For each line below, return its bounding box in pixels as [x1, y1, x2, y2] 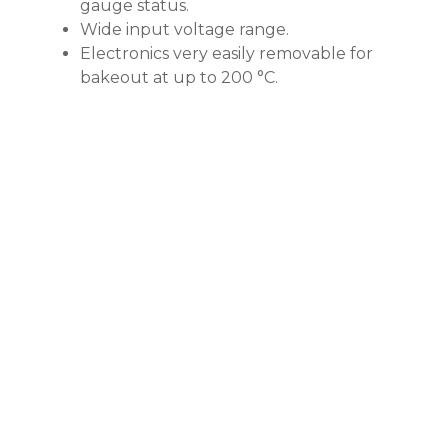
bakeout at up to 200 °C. [80, 67, 278, 87]
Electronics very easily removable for [80, 43, 373, 63]
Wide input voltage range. [80, 19, 289, 39]
